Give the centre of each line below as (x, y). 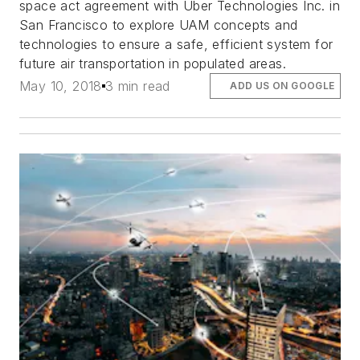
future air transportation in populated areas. (157, 63)
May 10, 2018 (61, 86)
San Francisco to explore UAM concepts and (159, 25)
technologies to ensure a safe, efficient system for (176, 44)
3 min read (137, 86)
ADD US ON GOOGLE (282, 85)
